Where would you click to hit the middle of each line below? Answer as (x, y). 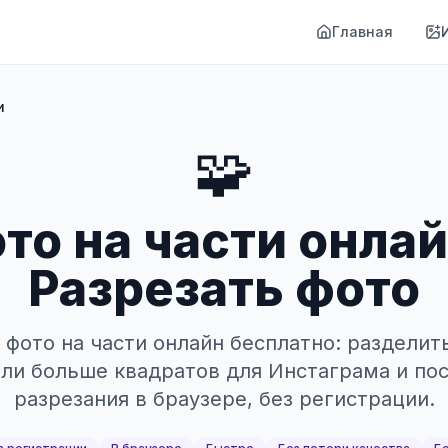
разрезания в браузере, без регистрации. (224, 399)
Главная (362, 31)
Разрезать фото (224, 288)
